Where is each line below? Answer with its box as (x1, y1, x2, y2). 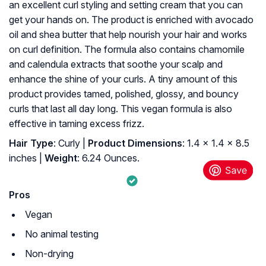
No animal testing (25, 228, 99, 240)
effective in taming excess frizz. (9, 118, 144, 130)
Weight (42, 152, 77, 164)
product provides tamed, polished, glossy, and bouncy (9, 88, 239, 100)
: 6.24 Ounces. (77, 152, 140, 164)
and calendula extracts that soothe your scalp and (9, 58, 223, 71)
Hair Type (9, 137, 53, 150)
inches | (9, 152, 42, 164)
